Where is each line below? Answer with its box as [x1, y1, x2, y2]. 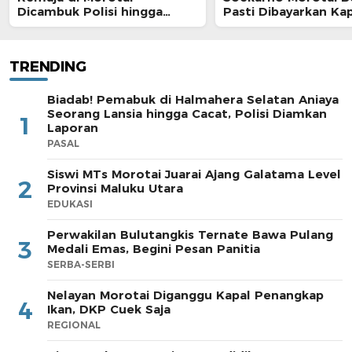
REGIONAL [47, 319, 101, 331]
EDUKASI [47, 198, 93, 210]
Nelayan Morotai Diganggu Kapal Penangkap [47, 288, 324, 302]
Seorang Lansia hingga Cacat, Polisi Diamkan [47, 106, 327, 121]
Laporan [47, 120, 98, 135]
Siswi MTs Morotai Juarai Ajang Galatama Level [47, 167, 341, 181]
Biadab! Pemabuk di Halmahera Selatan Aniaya [47, 92, 339, 107]
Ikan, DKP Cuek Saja [47, 302, 170, 317]
